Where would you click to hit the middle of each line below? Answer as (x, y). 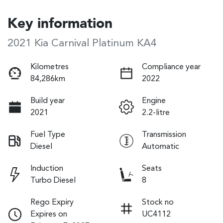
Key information (60, 24)
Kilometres (50, 67)
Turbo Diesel (53, 180)
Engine (154, 101)
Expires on (49, 214)
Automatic (161, 147)
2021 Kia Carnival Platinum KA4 (82, 43)
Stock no (158, 202)
